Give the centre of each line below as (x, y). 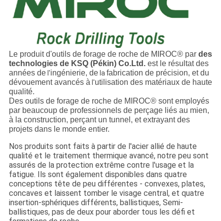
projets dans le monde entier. (59, 129)
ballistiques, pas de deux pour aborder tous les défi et (102, 212)
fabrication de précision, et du (158, 73)
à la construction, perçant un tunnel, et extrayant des (99, 120)
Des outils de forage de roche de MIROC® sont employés (109, 101)
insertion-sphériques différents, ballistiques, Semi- (96, 203)
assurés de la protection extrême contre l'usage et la (101, 165)
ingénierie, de (74, 73)
